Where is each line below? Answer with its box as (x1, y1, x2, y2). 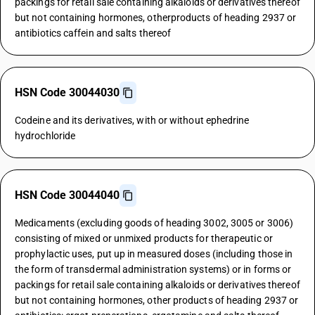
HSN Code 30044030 (15, 86, 120, 99)
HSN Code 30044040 (15, 188, 120, 202)
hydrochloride (15, 130, 76, 141)
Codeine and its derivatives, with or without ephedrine (15, 115, 250, 126)
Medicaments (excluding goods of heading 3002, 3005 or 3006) (15, 217, 293, 229)
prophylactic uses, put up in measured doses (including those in (15, 248, 293, 259)
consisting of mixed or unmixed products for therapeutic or (15, 233, 273, 244)
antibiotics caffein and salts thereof (15, 27, 172, 39)
